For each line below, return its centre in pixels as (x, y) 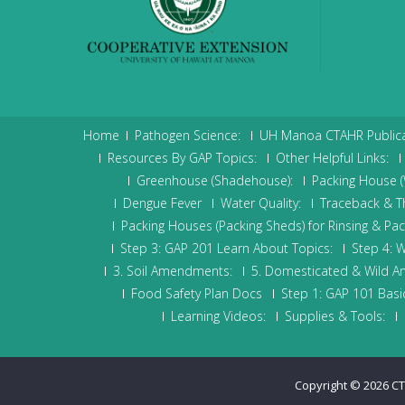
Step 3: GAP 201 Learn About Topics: (226, 249)
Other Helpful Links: (332, 158)
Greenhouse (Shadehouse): (215, 181)
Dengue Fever (162, 203)
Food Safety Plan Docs (197, 294)
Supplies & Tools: (334, 316)
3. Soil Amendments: (172, 271)
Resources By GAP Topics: (182, 158)
